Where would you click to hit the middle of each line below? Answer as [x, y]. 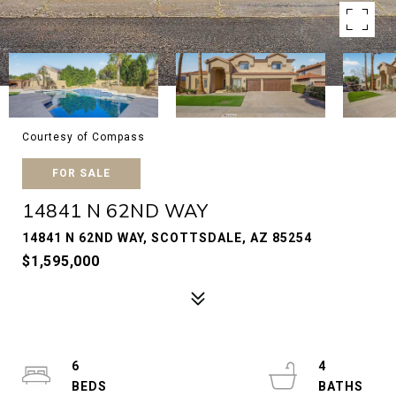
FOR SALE [81, 173]
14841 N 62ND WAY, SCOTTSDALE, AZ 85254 [167, 238]
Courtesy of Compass [84, 137]
